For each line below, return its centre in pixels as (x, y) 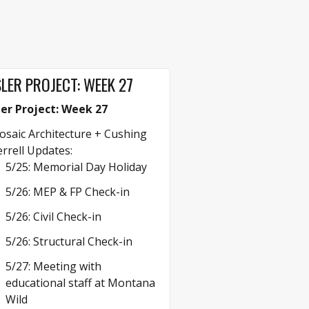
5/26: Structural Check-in (69, 241)
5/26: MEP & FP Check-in (67, 191)
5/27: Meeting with (53, 266)
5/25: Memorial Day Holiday (76, 167)
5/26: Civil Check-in (53, 216)
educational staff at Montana (80, 282)
